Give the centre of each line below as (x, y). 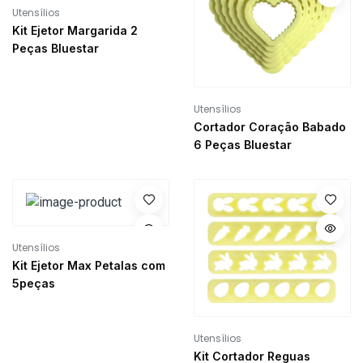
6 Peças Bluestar (243, 145)
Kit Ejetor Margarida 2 (75, 30)
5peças (34, 284)
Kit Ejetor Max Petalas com (89, 266)
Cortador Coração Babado (270, 127)
